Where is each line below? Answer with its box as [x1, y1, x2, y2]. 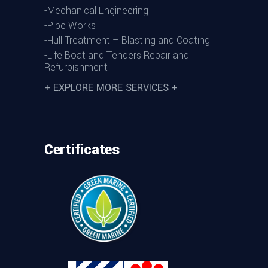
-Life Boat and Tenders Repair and [44, 48, 189, 62]
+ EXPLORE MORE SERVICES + [44, 80, 178, 95]
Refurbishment [44, 60, 108, 74]
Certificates [44, 140, 120, 160]
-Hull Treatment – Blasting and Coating [44, 33, 210, 47]
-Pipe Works [44, 18, 96, 32]
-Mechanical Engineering [44, 3, 148, 17]
